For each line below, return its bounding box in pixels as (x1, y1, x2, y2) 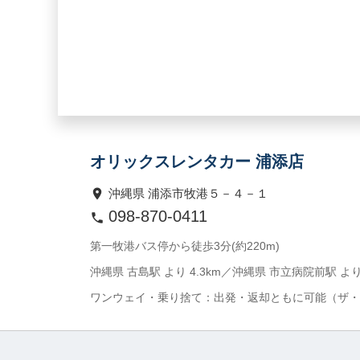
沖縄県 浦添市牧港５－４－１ (108, 186, 269, 200)
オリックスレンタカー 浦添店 (90, 152, 304, 170)
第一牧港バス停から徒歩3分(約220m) (90, 239, 280, 252)
